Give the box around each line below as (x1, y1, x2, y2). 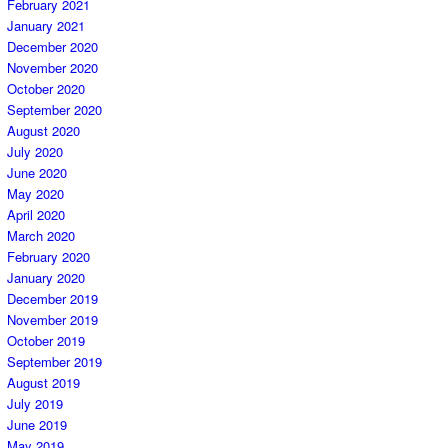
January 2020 (7, 268, 85, 288)
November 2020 (7, 58, 98, 78)
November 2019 (7, 310, 98, 330)
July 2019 (7, 394, 63, 414)
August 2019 (7, 373, 80, 393)
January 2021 (7, 16, 85, 36)
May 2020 (7, 184, 64, 204)
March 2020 (7, 226, 75, 246)
